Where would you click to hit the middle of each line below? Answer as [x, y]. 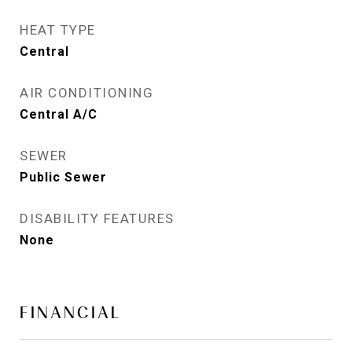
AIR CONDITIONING [86, 93]
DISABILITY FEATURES [97, 218]
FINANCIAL [71, 312]
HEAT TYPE [58, 30]
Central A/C [59, 114]
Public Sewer [63, 177]
